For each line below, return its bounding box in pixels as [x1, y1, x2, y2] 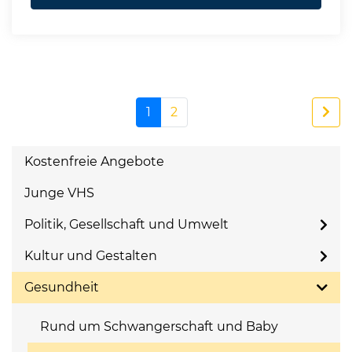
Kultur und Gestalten [24, 248, 157, 263]
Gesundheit [24, 280, 99, 295]
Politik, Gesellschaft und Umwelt [24, 217, 229, 232]
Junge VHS [24, 185, 94, 200]
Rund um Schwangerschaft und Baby [40, 319, 278, 334]
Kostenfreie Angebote [24, 154, 164, 169]
